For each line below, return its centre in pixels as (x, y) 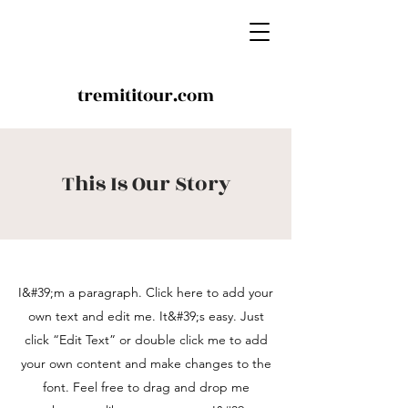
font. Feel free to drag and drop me (146, 387)
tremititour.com (146, 96)
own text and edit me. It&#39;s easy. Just (146, 316)
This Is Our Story (146, 184)
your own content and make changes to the (146, 363)
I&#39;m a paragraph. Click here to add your (146, 292)
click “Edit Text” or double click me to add (146, 340)
